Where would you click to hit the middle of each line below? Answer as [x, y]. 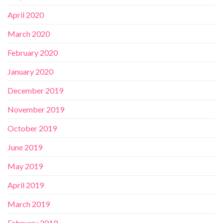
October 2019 [32, 128]
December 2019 [35, 91]
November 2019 [36, 110]
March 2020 [29, 34]
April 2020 [26, 15]
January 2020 [30, 72]
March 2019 [29, 204]
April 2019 [26, 185]
